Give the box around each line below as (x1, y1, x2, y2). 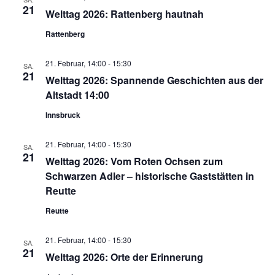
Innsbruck (45, 109, 80, 120)
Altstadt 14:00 (45, 87, 109, 102)
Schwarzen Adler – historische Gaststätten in (45, 168, 254, 183)
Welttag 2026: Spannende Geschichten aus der (45, 72, 263, 87)
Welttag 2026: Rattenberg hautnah (45, 6, 204, 21)
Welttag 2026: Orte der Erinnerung (45, 249, 203, 264)
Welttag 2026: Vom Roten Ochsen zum (45, 153, 223, 168)
